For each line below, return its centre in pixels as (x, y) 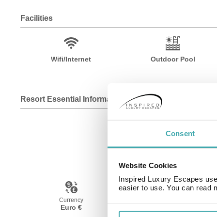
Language (173, 200)
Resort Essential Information (73, 99)
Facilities (37, 18)
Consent (180, 133)
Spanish (173, 207)
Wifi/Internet (71, 59)
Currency (71, 200)
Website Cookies (148, 165)
